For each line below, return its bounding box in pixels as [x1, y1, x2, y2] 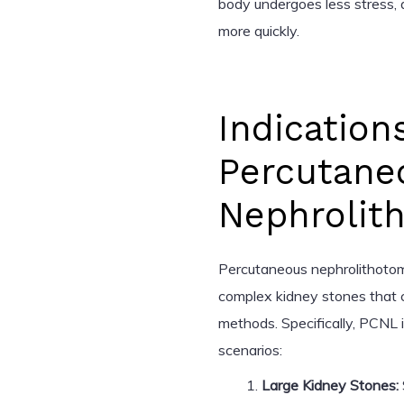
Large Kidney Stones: [262, 376, 399, 394]
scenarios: [218, 341, 282, 359]
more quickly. [218, 22, 299, 40]
